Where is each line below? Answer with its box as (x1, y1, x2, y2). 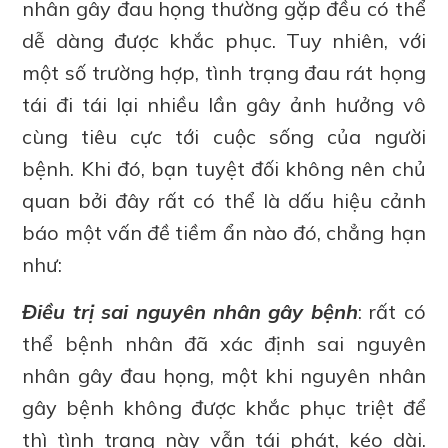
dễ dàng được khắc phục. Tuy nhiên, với (22, 28, 426, 54)
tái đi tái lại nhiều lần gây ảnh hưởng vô (22, 92, 426, 118)
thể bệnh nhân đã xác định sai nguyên (22, 331, 426, 357)
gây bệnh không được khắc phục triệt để (22, 395, 426, 421)
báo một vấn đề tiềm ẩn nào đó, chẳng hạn (22, 220, 426, 246)
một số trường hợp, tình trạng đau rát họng (22, 60, 426, 86)
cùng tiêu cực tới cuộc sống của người (22, 124, 426, 150)
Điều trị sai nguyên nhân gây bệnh (22, 299, 358, 325)
